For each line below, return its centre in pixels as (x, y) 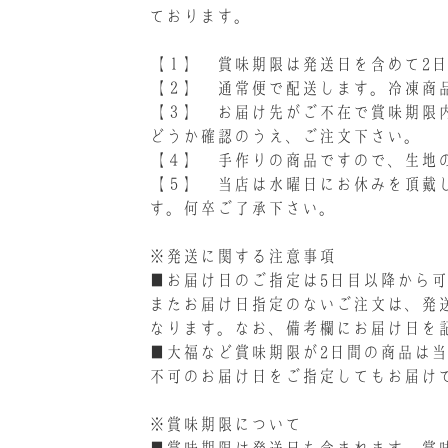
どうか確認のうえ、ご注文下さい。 (284, 136)
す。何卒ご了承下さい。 (242, 208)
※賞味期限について (225, 424)
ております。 (199, 16)
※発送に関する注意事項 (242, 256)
